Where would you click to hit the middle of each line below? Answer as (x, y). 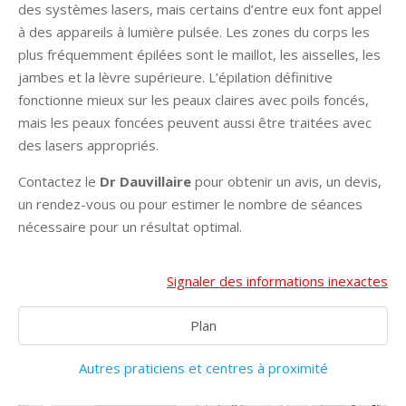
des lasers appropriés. (88, 145)
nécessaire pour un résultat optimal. (130, 227)
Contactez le (59, 181)
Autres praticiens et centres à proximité (203, 368)
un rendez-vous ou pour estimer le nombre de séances (190, 204)
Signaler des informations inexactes (277, 281)
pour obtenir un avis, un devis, (288, 181)
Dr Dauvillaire (147, 181)
